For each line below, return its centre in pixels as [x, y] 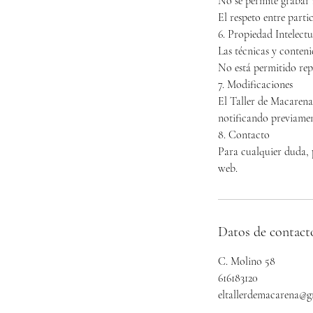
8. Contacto [244, 134]
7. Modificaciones [255, 84]
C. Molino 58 [247, 261]
